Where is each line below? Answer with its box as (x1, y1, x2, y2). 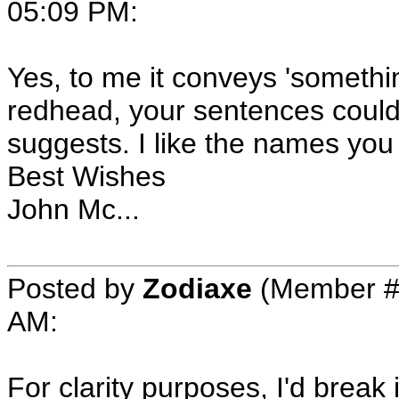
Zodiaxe (142, 273, 252, 305)
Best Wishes (7, 160, 166, 192)
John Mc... (7, 193, 140, 225)
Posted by (7, 273, 142, 305)
